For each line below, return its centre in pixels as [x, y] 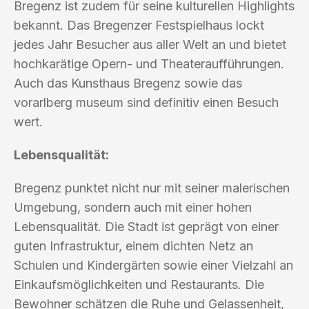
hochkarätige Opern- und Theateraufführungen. [149, 63]
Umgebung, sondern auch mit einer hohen [133, 207]
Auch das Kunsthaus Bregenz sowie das [128, 83]
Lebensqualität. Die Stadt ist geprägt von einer [146, 226]
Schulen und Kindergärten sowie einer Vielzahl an [153, 265]
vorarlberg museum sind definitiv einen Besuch [146, 102]
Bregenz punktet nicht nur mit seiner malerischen [152, 188]
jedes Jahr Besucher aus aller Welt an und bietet [150, 44]
